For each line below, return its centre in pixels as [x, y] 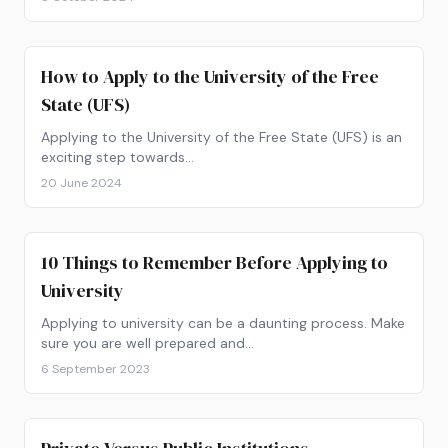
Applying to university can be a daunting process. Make [223, 323]
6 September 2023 [95, 369]
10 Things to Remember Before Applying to [214, 262]
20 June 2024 [81, 183]
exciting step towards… [117, 157]
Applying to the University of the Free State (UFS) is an [221, 137]
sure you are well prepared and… [147, 343]
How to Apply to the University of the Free [210, 76]
